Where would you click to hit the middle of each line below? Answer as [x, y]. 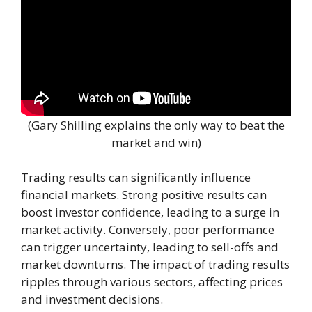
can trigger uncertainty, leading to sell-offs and [150, 247]
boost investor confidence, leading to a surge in [150, 212]
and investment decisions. [92, 299]
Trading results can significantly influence [136, 178]
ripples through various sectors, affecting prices [152, 282]
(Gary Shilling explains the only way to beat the [156, 125]
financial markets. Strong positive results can [144, 195]
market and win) [156, 142]
